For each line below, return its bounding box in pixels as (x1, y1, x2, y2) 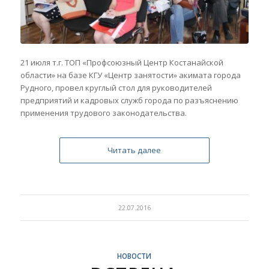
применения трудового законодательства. (20, 107, 187, 119)
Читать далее (107, 145, 162, 156)
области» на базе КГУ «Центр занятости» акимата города (20, 70, 241, 81)
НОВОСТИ (117, 251, 152, 261)
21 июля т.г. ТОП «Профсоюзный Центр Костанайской (20, 57, 223, 68)
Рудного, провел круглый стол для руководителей (20, 82, 212, 94)
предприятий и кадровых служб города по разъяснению (20, 95, 238, 106)
